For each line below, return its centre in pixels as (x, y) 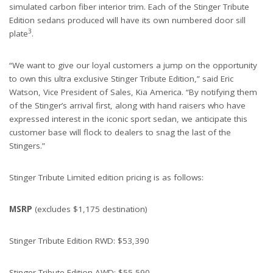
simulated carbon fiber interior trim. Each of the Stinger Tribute (129, 7)
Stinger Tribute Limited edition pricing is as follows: (106, 178)
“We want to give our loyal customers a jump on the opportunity (133, 66)
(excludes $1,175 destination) (90, 209)
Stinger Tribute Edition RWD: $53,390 (79, 241)
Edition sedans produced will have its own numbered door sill (127, 20)
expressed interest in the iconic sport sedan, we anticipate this (128, 119)
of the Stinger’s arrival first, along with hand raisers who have (127, 106)
